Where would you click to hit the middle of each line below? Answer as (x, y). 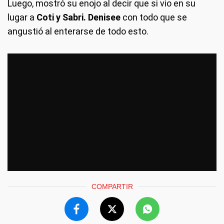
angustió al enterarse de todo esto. (78, 31)
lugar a (21, 17)
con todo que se (154, 17)
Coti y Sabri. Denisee (77, 17)
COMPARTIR (112, 186)
